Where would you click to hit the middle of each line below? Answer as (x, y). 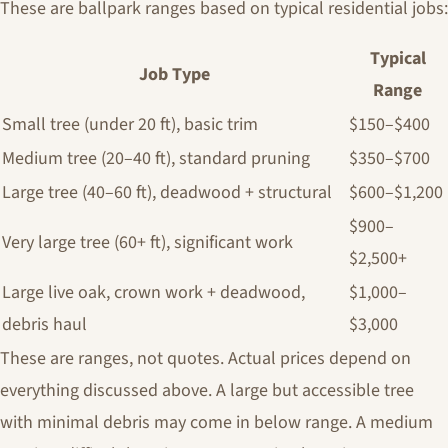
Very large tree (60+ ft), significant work (147, 242)
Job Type (174, 74)
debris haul (44, 324)
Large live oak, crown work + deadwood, (153, 292)
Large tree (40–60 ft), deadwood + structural (167, 192)
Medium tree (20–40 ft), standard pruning (156, 158)
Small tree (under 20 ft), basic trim (130, 124)
